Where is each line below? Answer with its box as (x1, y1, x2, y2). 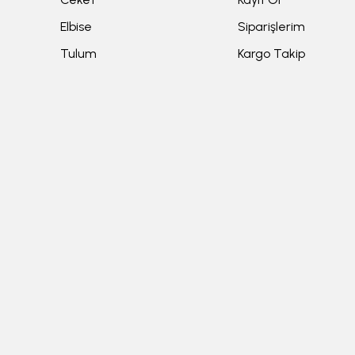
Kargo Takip (237, 46, 305, 62)
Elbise (60, 19, 92, 35)
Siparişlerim (237, 19, 305, 35)
